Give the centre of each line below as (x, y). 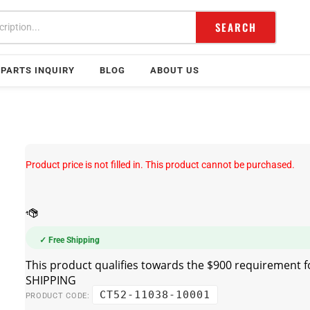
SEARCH (236, 27)
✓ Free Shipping (69, 240)
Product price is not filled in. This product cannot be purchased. (160, 165)
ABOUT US (175, 70)
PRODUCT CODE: (57, 296)
